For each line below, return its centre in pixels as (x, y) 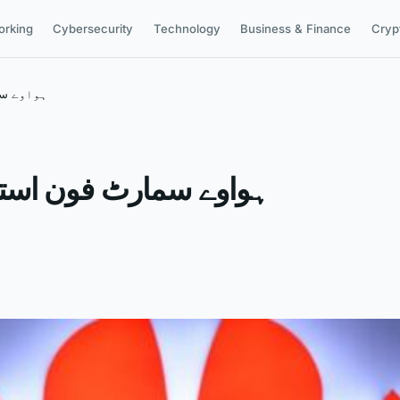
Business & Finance (296, 28)
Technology (187, 28)
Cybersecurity (93, 28)
